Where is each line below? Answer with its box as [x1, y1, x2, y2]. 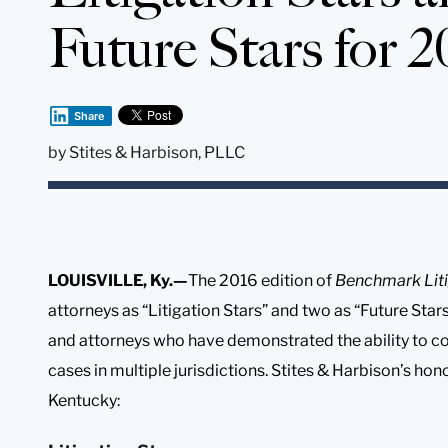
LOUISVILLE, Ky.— [48, 270, 188, 290]
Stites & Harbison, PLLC [69, 142, 245, 162]
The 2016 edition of [188, 270, 335, 290]
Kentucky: [48, 390, 120, 410]
